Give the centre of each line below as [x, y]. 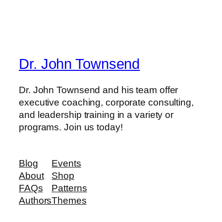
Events [66, 164]
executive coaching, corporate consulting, [106, 102]
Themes [69, 201]
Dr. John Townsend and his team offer [99, 90]
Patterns [69, 188]
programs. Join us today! [71, 127]
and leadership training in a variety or [96, 114]
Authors [35, 201]
